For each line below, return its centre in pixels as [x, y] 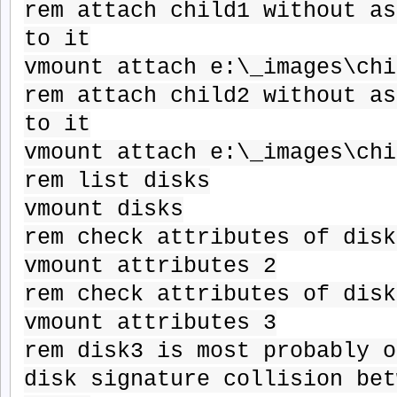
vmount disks [104, 210]
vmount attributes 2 [150, 267]
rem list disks [117, 182]
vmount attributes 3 [150, 323]
